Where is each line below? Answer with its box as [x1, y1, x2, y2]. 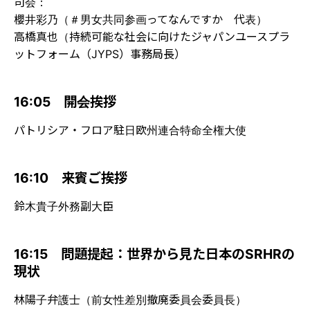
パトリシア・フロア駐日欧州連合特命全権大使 [14, 122, 246, 137]
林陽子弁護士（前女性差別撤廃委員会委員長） [14, 292, 246, 307]
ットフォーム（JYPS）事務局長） [14, 46, 185, 61]
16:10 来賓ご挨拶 [14, 169, 127, 186]
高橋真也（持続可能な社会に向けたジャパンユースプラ [14, 29, 290, 44]
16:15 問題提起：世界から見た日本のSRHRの [14, 245, 295, 262]
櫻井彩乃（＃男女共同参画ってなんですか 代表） [14, 12, 267, 26]
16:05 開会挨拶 [14, 93, 116, 110]
